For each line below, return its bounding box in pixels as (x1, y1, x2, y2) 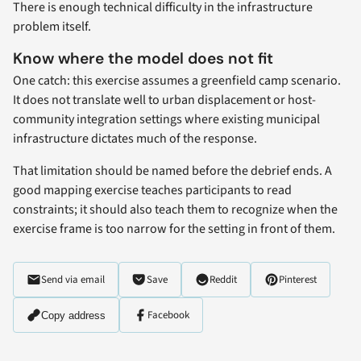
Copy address (41, 309, 106, 322)
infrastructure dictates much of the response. (13, 129, 257, 147)
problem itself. (13, 17, 91, 35)
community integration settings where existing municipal (13, 110, 320, 128)
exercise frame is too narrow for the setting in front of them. (13, 219, 335, 238)
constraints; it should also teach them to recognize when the (13, 200, 338, 218)
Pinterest (279, 272, 317, 288)
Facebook (147, 308, 189, 323)
